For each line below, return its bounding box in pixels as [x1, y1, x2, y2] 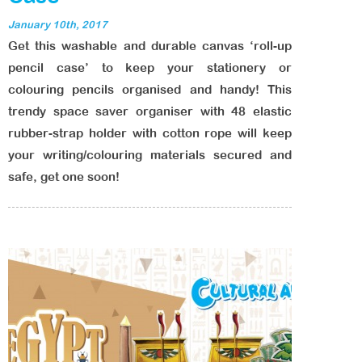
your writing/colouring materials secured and [8, 148, 292, 162]
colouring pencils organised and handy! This [8, 82, 292, 96]
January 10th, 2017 [8, 19, 107, 31]
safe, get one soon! [8, 170, 120, 183]
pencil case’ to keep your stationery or [8, 61, 292, 74]
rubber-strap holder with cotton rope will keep [8, 126, 292, 140]
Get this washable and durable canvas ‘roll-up [8, 39, 292, 53]
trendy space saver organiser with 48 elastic [8, 104, 292, 118]
